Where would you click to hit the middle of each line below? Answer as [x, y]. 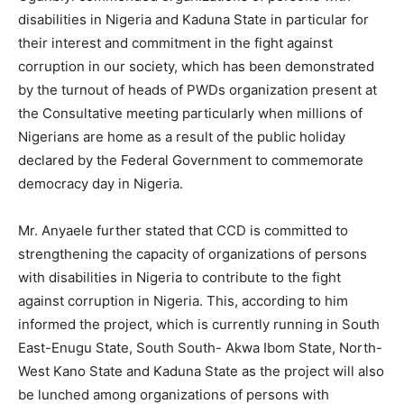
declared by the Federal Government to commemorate [191, 161]
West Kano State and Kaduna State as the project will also [201, 372]
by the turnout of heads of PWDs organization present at [197, 90]
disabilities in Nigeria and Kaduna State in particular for [193, 20]
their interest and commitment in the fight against [175, 43]
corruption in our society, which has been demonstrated [196, 67]
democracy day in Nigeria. [101, 184]
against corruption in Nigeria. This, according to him [183, 301]
